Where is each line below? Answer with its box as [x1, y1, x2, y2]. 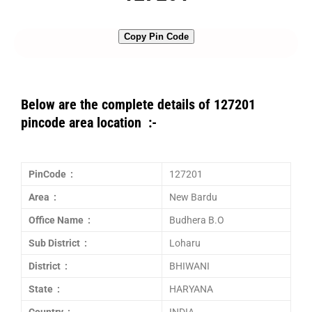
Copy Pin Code [123, 31, 189, 42]
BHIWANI [169, 260, 210, 272]
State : [29, 283, 60, 295]
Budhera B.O [169, 214, 224, 226]
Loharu [169, 237, 201, 249]
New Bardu [169, 192, 217, 203]
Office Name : [29, 214, 91, 226]
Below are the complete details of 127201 [21, 96, 256, 113]
